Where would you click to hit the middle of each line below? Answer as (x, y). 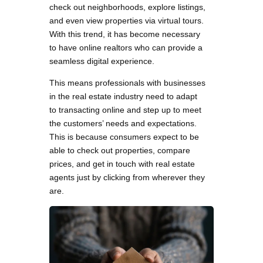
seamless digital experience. (102, 61)
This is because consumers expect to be (124, 137)
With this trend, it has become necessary (125, 34)
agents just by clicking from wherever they (127, 178)
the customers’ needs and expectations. (123, 124)
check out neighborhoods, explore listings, (127, 7)
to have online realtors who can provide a (126, 48)
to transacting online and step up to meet (125, 110)
